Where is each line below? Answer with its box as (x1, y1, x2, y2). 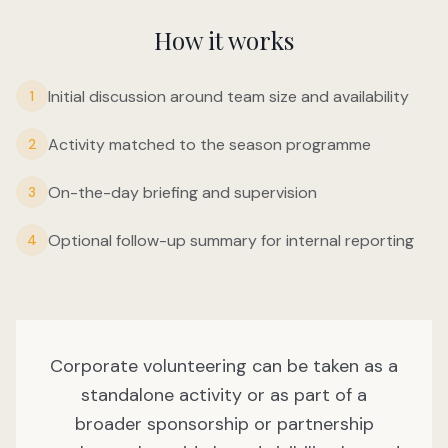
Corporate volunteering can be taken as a (50, 354, 398, 379)
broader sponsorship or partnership (74, 412, 374, 437)
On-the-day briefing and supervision (48, 182, 317, 204)
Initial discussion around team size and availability (48, 86, 409, 108)
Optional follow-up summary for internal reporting (48, 230, 414, 252)
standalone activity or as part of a (81, 383, 367, 408)
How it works (154, 24, 294, 57)
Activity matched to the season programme (48, 134, 371, 156)
